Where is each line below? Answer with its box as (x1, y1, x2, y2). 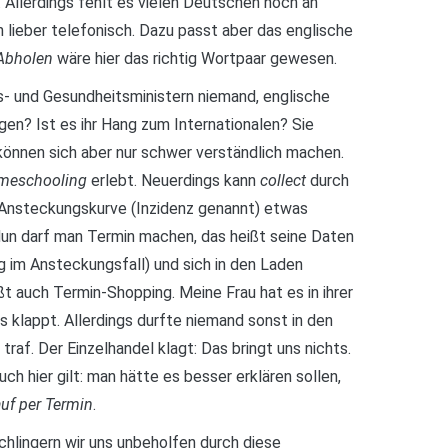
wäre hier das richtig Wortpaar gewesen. (57, 49, 337, 69)
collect (260, 171, 310, 191)
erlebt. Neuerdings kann (87, 171, 260, 191)
